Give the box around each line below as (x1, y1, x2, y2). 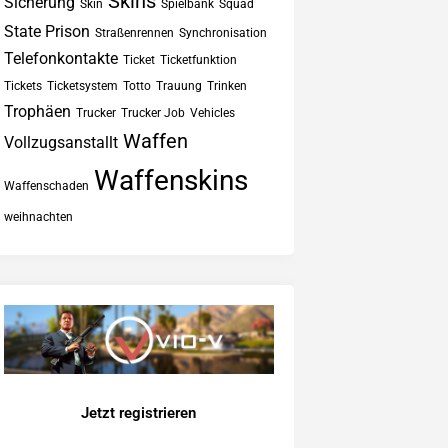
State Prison (3, 22, 90, 41)
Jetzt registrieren (81, 404, 197, 423)
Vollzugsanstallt (3, 133, 118, 152)
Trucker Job (120, 106, 185, 120)
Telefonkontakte (3, 49, 118, 68)
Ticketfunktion (159, 53, 237, 67)
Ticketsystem (46, 79, 118, 93)
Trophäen (3, 102, 71, 121)
